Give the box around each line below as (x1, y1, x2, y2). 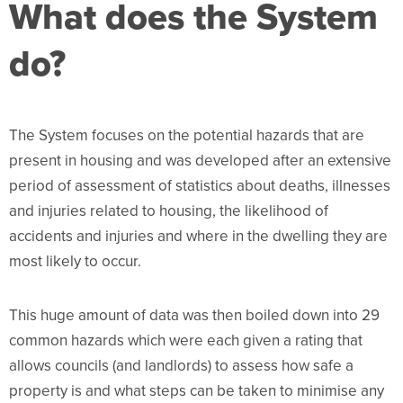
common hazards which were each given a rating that (9, 329, 363, 353)
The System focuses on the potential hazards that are (9, 124, 364, 148)
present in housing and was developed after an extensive (9, 149, 391, 173)
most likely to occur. (9, 250, 141, 273)
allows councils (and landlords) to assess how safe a (9, 354, 354, 378)
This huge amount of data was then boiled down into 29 (9, 304, 380, 327)
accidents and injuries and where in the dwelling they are (9, 225, 388, 248)
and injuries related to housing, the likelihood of (9, 200, 328, 223)
